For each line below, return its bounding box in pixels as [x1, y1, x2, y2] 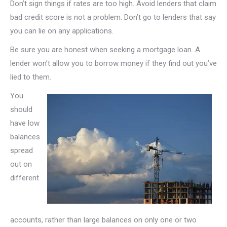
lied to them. [10, 72, 51, 82]
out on [10, 160, 32, 169]
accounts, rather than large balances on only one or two [10, 215, 197, 225]
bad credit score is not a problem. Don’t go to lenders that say [10, 13, 216, 22]
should [10, 105, 32, 114]
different [10, 173, 39, 182]
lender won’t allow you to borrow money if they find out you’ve [10, 59, 217, 68]
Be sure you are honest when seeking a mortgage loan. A [10, 45, 200, 54]
